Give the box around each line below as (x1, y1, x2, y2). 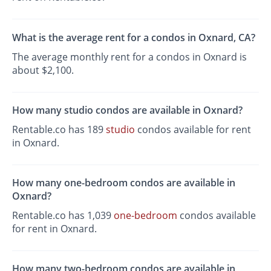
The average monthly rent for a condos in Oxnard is (12, 50, 247, 64)
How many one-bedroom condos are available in (12, 176, 236, 190)
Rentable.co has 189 (12, 122, 106, 136)
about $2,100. (12, 63, 74, 77)
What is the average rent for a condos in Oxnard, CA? (12, 30, 256, 44)
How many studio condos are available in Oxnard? (12, 103, 243, 117)
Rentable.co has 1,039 (12, 209, 114, 223)
